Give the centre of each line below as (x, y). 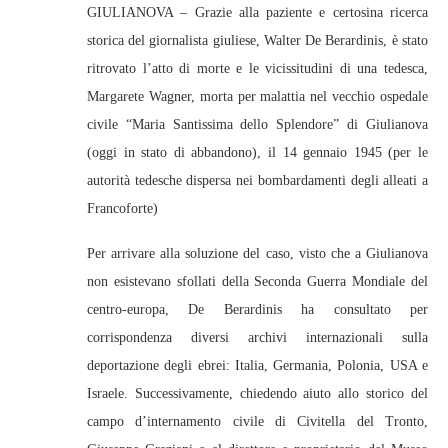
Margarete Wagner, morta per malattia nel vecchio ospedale (257, 96)
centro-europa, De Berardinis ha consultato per (257, 309)
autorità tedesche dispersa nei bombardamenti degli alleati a (257, 180)
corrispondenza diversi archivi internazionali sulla (257, 337)
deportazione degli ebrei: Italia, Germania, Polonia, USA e (257, 365)
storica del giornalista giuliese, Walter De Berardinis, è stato (257, 40)
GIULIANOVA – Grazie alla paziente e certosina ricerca (257, 12)
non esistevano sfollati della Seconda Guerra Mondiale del (257, 281)
